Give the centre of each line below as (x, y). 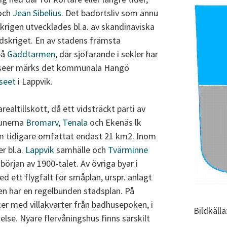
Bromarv (42, 123)
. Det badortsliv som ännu (110, 13)
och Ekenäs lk (115, 123)
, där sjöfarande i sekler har (107, 54)
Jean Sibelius (37, 13)
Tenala (75, 123)
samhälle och (81, 150)
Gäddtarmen (31, 54)
